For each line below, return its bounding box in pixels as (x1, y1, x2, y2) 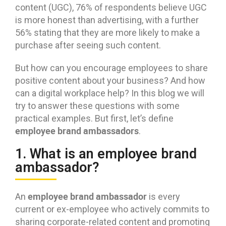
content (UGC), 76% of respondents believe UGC (15, 2, 207, 13)
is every (147, 191, 180, 202)
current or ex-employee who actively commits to (15, 204, 209, 215)
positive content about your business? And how (15, 75, 205, 86)
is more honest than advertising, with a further (15, 15, 199, 26)
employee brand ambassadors (15, 125, 139, 137)
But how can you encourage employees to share (15, 63, 208, 74)
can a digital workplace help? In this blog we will (15, 88, 204, 99)
